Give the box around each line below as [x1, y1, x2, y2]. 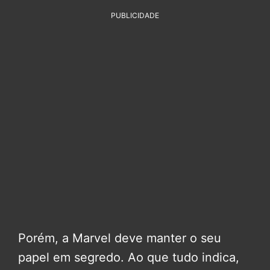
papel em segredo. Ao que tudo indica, [18, 250, 239, 265]
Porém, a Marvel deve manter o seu [18, 231, 221, 246]
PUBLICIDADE [111, 11, 159, 20]
